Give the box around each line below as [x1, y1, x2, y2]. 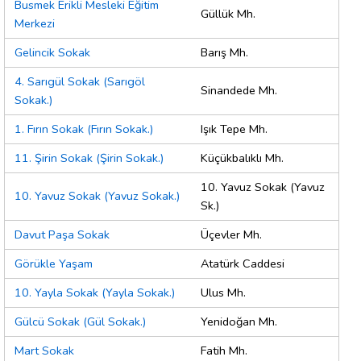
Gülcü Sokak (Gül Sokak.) [15, 313, 146, 330]
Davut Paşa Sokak [15, 226, 110, 243]
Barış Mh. [201, 44, 248, 61]
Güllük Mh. [201, 6, 255, 23]
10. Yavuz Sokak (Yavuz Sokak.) [15, 188, 180, 205]
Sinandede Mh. [201, 82, 277, 99]
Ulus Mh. [201, 284, 246, 301]
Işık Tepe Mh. [201, 121, 268, 138]
